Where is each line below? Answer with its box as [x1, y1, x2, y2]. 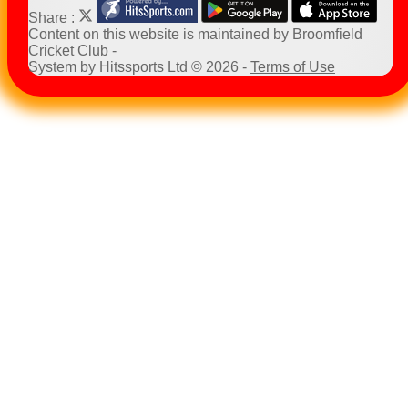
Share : [28, 10, 78, 25]
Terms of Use [250, 59, 335, 75]
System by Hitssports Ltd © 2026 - [28, 59, 250, 75]
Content [28, 26, 83, 42]
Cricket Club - [28, 43, 117, 58]
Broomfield [292, 26, 362, 42]
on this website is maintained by [83, 26, 292, 42]
